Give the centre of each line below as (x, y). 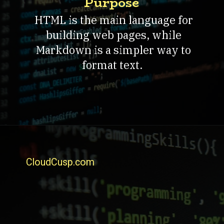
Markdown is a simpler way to (114, 50)
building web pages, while (113, 35)
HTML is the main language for (113, 20)
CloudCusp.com (60, 162)
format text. (114, 65)
